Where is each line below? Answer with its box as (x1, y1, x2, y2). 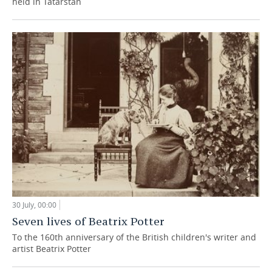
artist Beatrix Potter (12, 243, 91, 255)
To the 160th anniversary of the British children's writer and (12, 231, 256, 243)
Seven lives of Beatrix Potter (12, 214, 165, 229)
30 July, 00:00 (12, 200, 56, 211)
